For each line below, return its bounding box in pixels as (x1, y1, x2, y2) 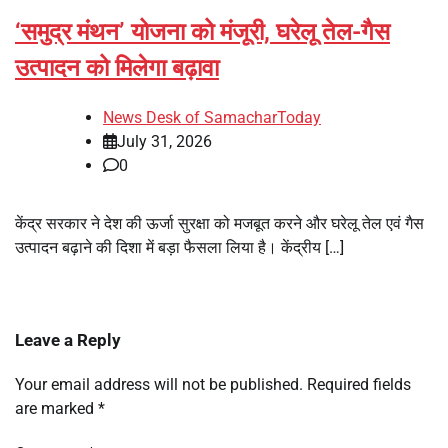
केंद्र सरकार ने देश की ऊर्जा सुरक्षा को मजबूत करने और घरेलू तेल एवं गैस (15, 213, 424, 233)
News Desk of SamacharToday (103, 107, 321, 127)
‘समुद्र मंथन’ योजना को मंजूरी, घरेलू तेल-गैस (15, 17, 390, 46)
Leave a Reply (15, 329, 121, 350)
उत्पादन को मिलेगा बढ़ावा (15, 53, 219, 82)
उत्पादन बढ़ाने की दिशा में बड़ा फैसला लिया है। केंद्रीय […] (15, 237, 344, 257)
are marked (15, 398, 98, 418)
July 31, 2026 (117, 131, 212, 151)
